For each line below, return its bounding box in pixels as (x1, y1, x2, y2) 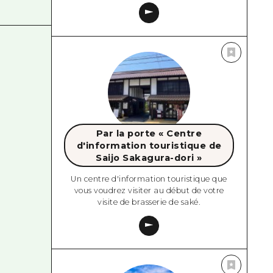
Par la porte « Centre (96, 127, 202, 139)
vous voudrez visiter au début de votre (74, 186, 224, 196)
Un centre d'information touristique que (71, 174, 227, 184)
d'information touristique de (76, 140, 222, 151)
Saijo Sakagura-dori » (96, 152, 202, 163)
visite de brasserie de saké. (97, 197, 201, 207)
